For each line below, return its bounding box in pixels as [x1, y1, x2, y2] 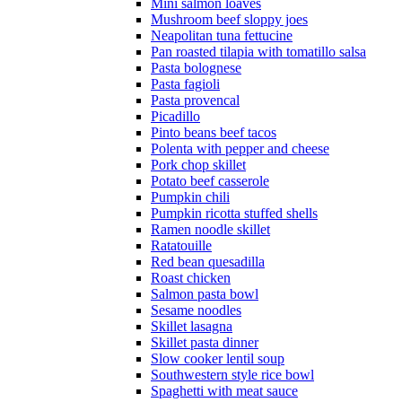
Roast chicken [151, 270, 231, 286]
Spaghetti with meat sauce [151, 383, 298, 399]
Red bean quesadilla [151, 254, 265, 270]
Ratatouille [151, 238, 212, 254]
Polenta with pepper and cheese [151, 141, 329, 157]
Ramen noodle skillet [151, 222, 270, 238]
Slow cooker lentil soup [151, 351, 284, 367]
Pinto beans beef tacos [151, 125, 276, 141]
